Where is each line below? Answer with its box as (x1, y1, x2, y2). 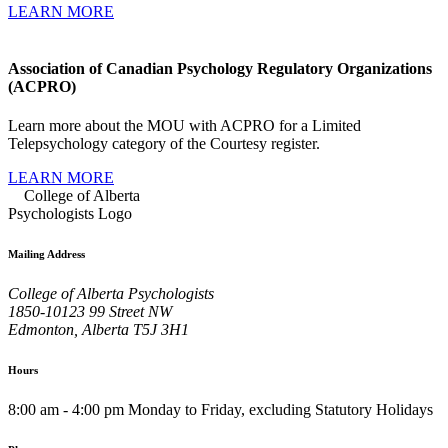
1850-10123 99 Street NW (8, 302, 172, 320)
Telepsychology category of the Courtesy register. (8, 135, 324, 153)
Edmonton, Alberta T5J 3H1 (8, 320, 189, 338)
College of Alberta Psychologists (8, 284, 214, 302)
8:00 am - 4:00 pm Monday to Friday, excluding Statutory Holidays (8, 400, 433, 418)
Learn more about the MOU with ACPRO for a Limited (8, 117, 361, 135)
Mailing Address (8, 248, 85, 260)
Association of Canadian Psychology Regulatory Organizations (8, 59, 432, 77)
